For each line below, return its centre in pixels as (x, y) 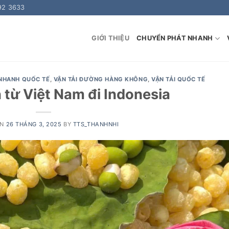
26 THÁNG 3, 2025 (34, 124)
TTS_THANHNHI (96, 124)
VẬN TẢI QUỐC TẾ (178, 79)
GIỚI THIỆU (110, 38)
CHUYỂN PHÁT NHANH (175, 38)
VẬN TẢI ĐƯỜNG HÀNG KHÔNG (101, 79)
